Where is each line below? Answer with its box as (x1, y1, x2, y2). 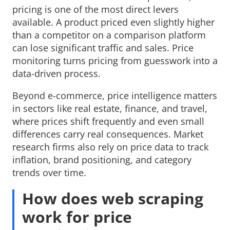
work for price (22, 206, 132, 228)
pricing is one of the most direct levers (12, 3, 179, 15)
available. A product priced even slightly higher (12, 16, 215, 28)
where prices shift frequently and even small (12, 115, 204, 127)
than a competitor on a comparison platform (12, 29, 206, 41)
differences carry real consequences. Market (12, 128, 203, 140)
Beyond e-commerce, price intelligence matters (12, 89, 217, 102)
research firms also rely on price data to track (12, 141, 208, 153)
